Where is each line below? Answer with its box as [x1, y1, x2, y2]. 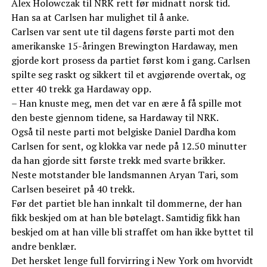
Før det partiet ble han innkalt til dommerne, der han [11, 197, 242, 210]
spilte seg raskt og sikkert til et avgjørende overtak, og [11, 68, 246, 82]
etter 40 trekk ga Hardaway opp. [11, 82, 151, 96]
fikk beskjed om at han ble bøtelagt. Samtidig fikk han [11, 211, 240, 225]
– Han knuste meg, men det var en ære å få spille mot [11, 97, 242, 110]
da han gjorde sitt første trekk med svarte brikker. [11, 154, 225, 167]
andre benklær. [11, 240, 76, 253]
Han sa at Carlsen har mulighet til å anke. [11, 11, 189, 24]
